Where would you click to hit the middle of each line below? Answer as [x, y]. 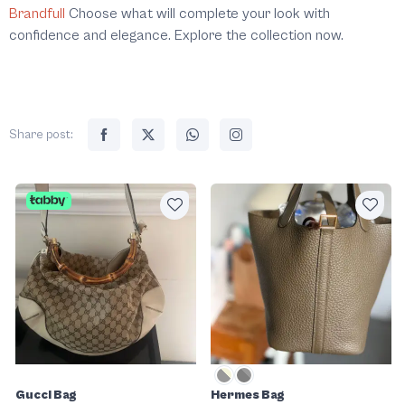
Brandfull [37, 14]
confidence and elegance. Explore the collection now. [176, 36]
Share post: [41, 135]
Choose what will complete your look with [199, 14]
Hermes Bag [248, 396]
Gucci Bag [46, 396]
